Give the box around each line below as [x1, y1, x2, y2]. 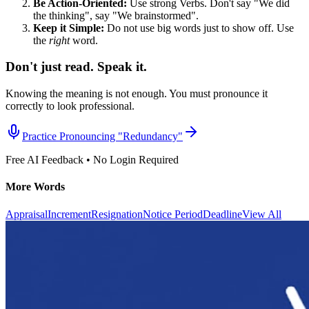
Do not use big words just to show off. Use [104, 21, 294, 34]
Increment [48, 208, 91, 220]
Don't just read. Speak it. [6, 59, 147, 74]
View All [242, 208, 281, 220]
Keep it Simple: [33, 21, 104, 34]
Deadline [203, 208, 242, 220]
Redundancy [123, 130, 178, 142]
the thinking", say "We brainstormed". [33, 9, 199, 21]
